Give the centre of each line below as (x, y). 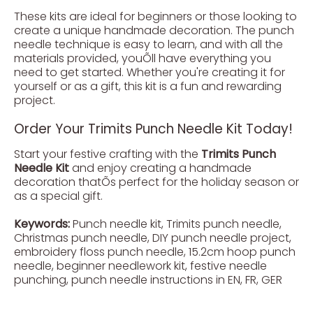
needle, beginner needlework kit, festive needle (140, 266)
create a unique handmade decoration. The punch (154, 30)
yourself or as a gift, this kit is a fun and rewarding (148, 86)
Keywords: (42, 224)
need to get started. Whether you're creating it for (150, 72)
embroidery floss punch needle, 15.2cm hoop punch (155, 252)
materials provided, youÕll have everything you (143, 58)
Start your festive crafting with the (108, 154)
